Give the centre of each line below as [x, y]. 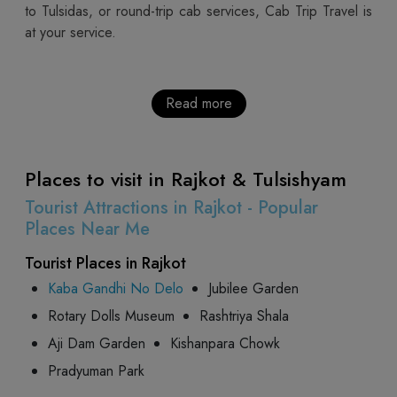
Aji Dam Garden [97, 343]
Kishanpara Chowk [225, 343]
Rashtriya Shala [244, 315]
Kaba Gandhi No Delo [116, 288]
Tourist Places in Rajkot [105, 263]
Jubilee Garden [253, 288]
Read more [198, 103]
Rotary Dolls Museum [111, 315]
